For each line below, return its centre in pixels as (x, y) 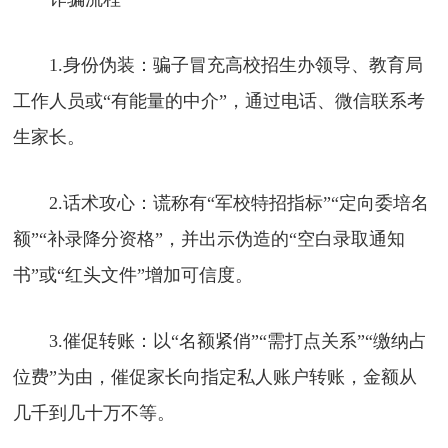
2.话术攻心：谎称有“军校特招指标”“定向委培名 (221, 202)
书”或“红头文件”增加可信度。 (133, 274)
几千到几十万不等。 (94, 412)
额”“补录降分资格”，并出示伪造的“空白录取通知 (209, 238)
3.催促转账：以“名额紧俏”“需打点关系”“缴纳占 (220, 340)
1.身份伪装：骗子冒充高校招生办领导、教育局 (218, 64)
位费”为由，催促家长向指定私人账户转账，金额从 (215, 376)
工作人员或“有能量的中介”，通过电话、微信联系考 (219, 100)
